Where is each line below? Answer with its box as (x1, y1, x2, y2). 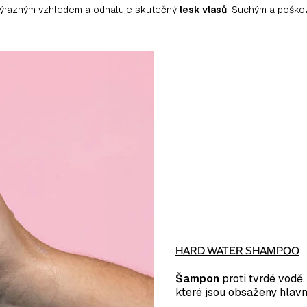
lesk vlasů (180, 3, 227, 16)
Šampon (175, 271, 219, 286)
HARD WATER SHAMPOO (175, 241, 299, 258)
